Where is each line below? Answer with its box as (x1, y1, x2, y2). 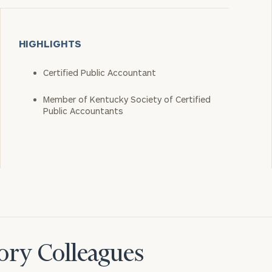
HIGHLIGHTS (18, 38, 81, 49)
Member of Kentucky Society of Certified (42, 94, 211, 104)
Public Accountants (42, 106, 123, 116)
